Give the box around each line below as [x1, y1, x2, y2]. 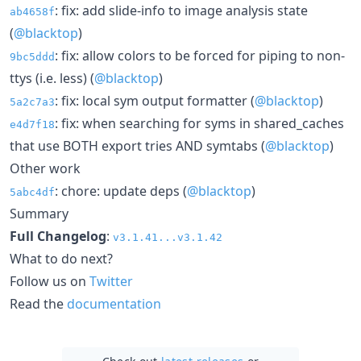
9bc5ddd [10, 50, 55, 63]
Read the [10, 294, 67, 313]
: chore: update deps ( [55, 181, 187, 200]
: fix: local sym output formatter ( [55, 91, 255, 110]
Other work [10, 159, 81, 177]
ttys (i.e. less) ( [10, 68, 94, 87]
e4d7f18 [10, 118, 55, 131]
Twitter [89, 272, 133, 290]
